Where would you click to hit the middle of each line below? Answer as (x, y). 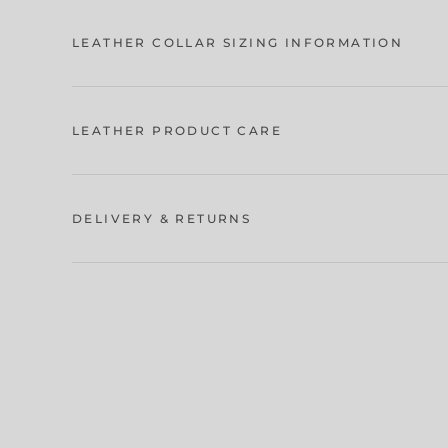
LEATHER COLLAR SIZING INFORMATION (238, 42)
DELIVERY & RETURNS (162, 218)
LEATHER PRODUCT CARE (177, 130)
